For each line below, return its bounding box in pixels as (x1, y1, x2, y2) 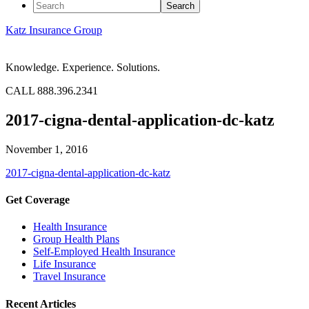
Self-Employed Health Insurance (33, 246, 175, 258)
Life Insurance (33, 258, 96, 270)
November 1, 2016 (6, 143, 88, 155)
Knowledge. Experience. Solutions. (6, 61, 160, 73)
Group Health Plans (33, 233, 119, 246)
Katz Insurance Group (6, 24, 102, 36)
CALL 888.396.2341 (6, 85, 98, 97)
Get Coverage (6, 194, 70, 206)
